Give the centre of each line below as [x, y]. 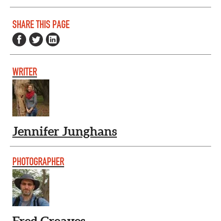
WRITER [25, 72]
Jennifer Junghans [65, 131]
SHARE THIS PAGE [41, 25]
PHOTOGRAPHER [38, 161]
